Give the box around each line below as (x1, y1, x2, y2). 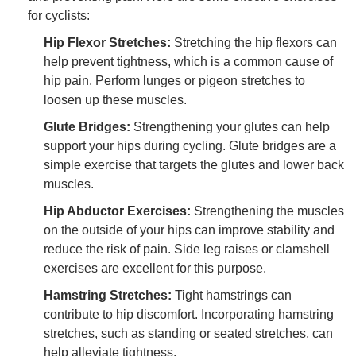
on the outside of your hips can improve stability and (44, 222, 335, 237)
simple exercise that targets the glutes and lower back (44, 157, 344, 172)
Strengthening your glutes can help (130, 119, 330, 133)
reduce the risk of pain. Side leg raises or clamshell (44, 242, 330, 256)
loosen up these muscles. (44, 92, 187, 106)
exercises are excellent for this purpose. (44, 261, 266, 275)
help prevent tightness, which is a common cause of (44, 54, 333, 68)
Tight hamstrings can (172, 288, 292, 302)
